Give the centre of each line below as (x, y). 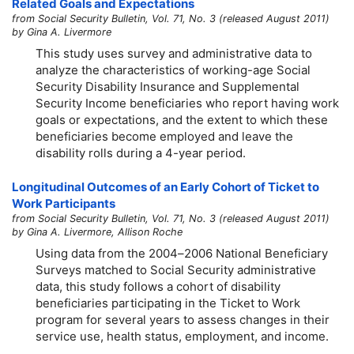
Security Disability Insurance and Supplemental (168, 86)
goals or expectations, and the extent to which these (182, 119)
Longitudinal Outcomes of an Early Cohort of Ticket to (166, 187)
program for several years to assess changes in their (183, 319)
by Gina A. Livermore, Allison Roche (97, 232)
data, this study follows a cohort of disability (158, 286)
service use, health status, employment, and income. (182, 336)
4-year (184, 153)
